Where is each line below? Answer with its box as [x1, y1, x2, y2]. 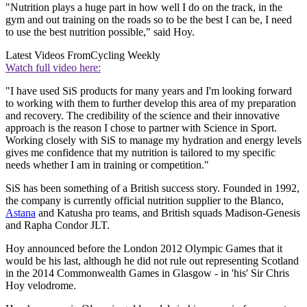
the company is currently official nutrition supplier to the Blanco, [5, 194, 284, 206]
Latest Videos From [5, 49, 90, 61]
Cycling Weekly [90, 49, 160, 61]
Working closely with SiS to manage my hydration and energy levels [5, 134, 302, 146]
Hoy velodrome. [5, 279, 76, 291]
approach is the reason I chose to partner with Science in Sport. [5, 121, 277, 134]
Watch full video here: [5, 61, 101, 73]
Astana [5, 206, 36, 219]
